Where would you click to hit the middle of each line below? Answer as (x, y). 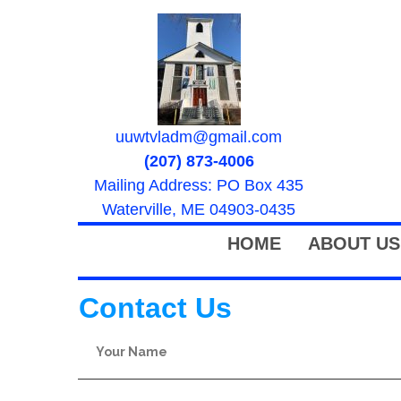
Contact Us (155, 308)
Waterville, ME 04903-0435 (199, 209)
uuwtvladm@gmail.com (199, 137)
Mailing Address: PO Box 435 (199, 185)
